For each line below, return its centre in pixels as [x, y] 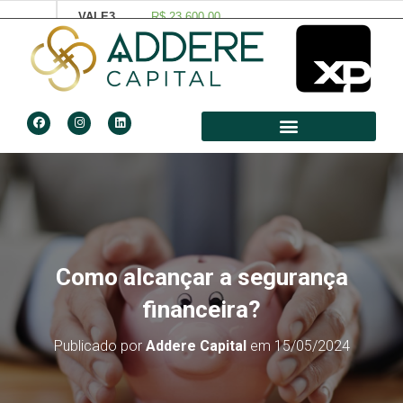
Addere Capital [196, 345]
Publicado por [99, 345]
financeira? [201, 309]
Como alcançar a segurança [201, 277]
